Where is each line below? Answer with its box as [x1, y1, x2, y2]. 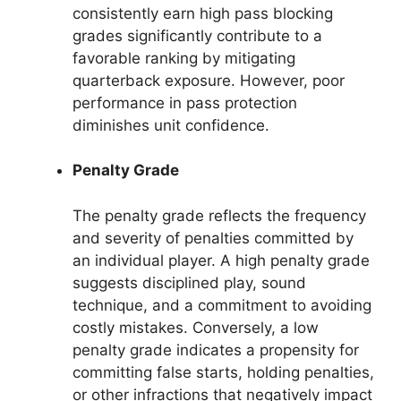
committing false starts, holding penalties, [73, 363, 374, 381]
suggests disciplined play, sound [73, 273, 306, 292]
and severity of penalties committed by [73, 228, 354, 247]
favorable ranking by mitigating [73, 48, 295, 67]
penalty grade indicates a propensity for [73, 340, 359, 359]
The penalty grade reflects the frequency [73, 206, 366, 225]
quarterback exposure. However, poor [73, 71, 345, 90]
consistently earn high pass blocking [73, 4, 333, 22]
